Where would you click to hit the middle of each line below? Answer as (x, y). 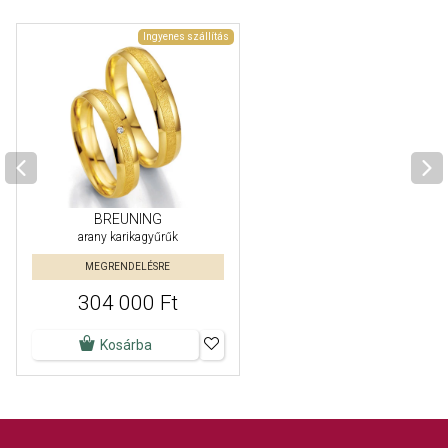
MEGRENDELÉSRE (128, 267)
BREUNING (127, 219)
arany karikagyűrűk (127, 237)
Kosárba (125, 345)
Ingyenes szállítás (185, 36)
